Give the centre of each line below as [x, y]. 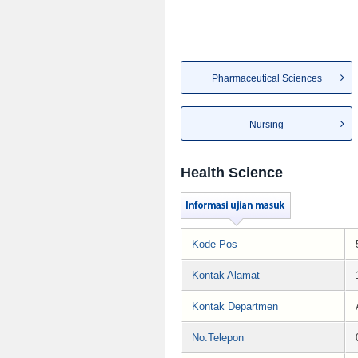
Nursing [267, 124]
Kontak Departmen [235, 306]
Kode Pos [215, 244]
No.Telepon [218, 337]
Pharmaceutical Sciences [267, 79]
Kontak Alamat [226, 275]
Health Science [232, 172]
